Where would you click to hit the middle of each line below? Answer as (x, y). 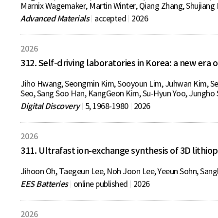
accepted (110, 18)
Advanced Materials (55, 18)
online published (100, 184)
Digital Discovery (50, 106)
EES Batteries (44, 184)
